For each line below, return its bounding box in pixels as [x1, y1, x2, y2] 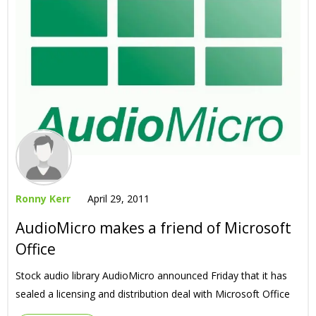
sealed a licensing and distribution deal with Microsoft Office [16, 287, 290, 300]
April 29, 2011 [87, 192, 150, 205]
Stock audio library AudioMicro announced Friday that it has [16, 269, 287, 282]
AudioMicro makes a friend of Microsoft [16, 218, 291, 238]
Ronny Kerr [16, 192, 71, 205]
